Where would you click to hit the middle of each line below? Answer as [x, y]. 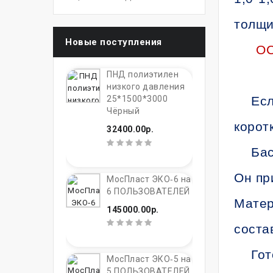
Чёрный [123, 111]
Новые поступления [114, 42]
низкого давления [146, 87]
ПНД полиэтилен [143, 74]
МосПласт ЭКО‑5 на [149, 259]
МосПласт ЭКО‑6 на [149, 179]
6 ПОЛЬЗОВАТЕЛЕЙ [148, 191]
